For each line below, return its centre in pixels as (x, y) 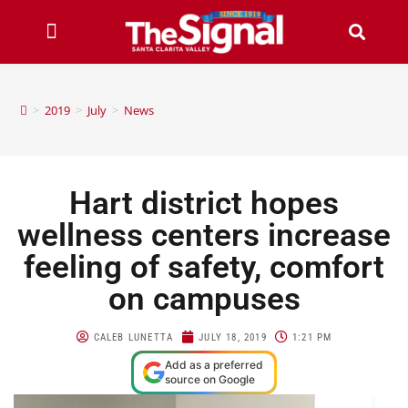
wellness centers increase (204, 235)
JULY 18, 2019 (233, 337)
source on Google (210, 379)
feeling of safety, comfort (204, 267)
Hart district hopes (204, 203)
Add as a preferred (214, 364)
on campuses (204, 299)
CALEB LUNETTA (133, 337)
